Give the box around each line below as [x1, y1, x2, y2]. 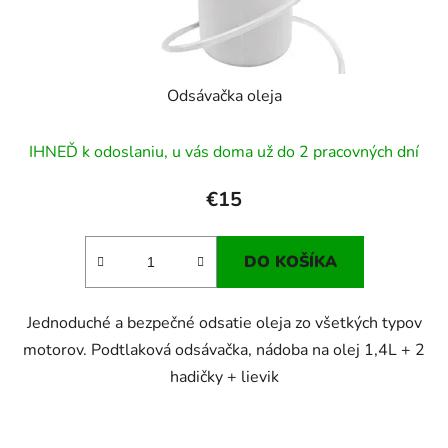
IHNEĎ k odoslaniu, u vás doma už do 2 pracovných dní [29, 141, 419, 164]
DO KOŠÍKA [243, 251, 337, 274]
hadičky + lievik [169, 366, 279, 389]
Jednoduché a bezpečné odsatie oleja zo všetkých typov [26, 312, 422, 335]
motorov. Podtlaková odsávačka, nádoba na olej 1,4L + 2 [23, 339, 425, 362]
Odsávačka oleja [166, 85, 282, 108]
